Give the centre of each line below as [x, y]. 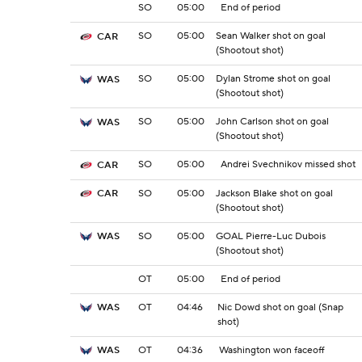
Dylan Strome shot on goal [273, 79]
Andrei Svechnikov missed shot [288, 165]
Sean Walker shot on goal [271, 36]
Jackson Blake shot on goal [274, 193]
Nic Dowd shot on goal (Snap [281, 307]
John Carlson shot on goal [272, 122]
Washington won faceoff [272, 350]
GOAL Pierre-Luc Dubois [271, 236]
